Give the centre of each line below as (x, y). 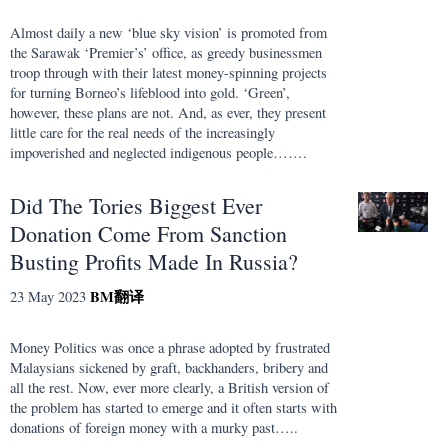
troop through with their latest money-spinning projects (168, 73)
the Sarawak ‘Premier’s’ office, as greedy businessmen (166, 53)
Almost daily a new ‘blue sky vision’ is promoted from (168, 33)
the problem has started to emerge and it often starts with (173, 407)
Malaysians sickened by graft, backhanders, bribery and (169, 367)
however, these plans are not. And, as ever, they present (168, 113)
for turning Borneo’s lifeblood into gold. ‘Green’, (150, 93)
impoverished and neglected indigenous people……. (158, 153)
